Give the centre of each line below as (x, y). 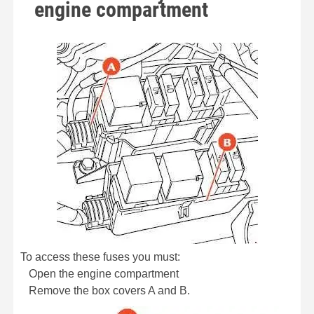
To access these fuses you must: (100, 257)
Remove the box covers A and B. (105, 290)
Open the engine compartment (100, 273)
